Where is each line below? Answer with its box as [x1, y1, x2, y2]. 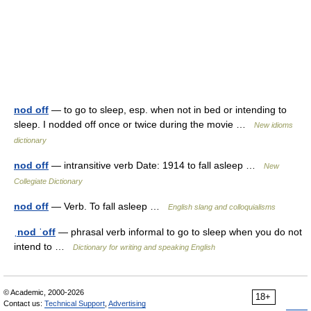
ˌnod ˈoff [14, 226, 56, 237]
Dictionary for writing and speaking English [73, 243, 215, 251]
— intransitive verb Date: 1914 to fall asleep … [49, 160, 264, 171]
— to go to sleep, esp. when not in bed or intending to [49, 104, 287, 115]
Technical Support [44, 299, 105, 308]
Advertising [108, 299, 146, 308]
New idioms [254, 121, 293, 129]
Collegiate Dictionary [14, 177, 83, 185]
